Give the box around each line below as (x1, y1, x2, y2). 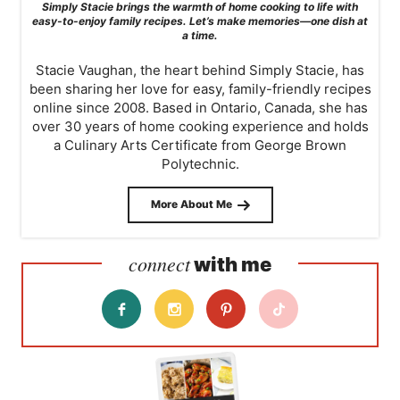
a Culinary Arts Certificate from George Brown (54, 136, 346, 154)
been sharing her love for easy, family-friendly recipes (29, 79, 371, 97)
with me (190, 253, 271, 277)
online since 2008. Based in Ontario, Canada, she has (32, 98, 368, 116)
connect (129, 250, 190, 278)
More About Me (150, 197, 232, 212)
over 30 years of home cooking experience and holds (31, 117, 369, 135)
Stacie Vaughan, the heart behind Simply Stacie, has (36, 61, 364, 79)
